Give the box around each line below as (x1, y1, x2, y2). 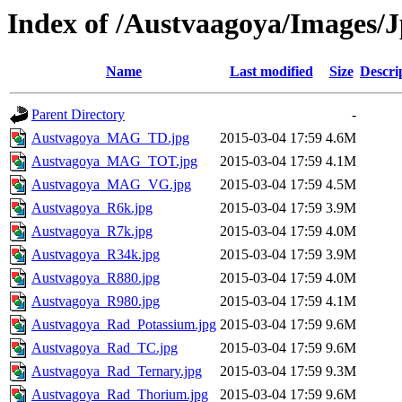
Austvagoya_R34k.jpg (31, 247, 160, 263)
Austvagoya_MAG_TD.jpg (31, 130, 189, 146)
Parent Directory (31, 107, 125, 123)
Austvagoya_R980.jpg (31, 293, 160, 310)
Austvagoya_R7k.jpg (31, 223, 153, 240)
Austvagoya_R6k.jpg (31, 200, 153, 216)
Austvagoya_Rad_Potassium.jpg (31, 317, 216, 333)
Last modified (229, 64, 313, 80)
